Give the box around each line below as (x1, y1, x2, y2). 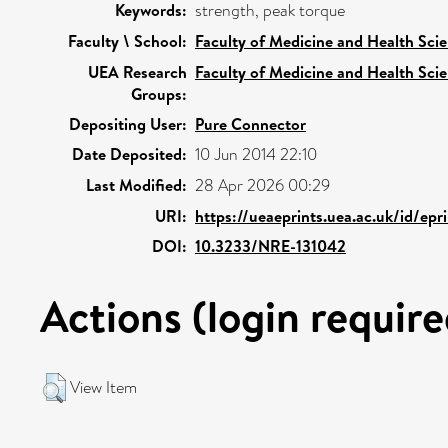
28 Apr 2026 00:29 (195, 173, 330, 197)
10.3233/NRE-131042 (195, 234, 346, 257)
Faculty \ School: (68, 29, 187, 52)
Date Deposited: (72, 142, 187, 165)
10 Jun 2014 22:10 (195, 142, 317, 166)
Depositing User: (69, 112, 187, 135)
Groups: (131, 82, 187, 105)
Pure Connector (195, 112, 306, 135)
